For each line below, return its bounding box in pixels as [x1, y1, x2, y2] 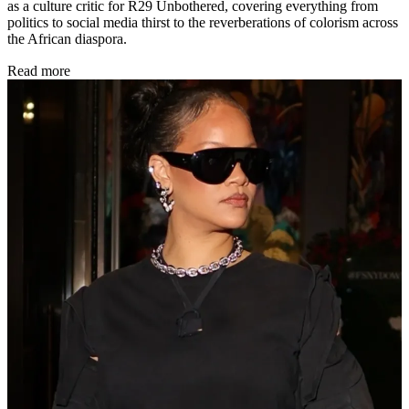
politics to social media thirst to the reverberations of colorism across [7, 14, 398, 30]
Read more [7, 62, 70, 79]
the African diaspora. [7, 30, 127, 47]
